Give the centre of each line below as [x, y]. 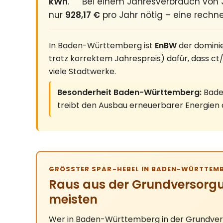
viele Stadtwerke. [82, 71]
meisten [73, 199]
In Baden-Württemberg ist [102, 46]
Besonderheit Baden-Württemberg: [129, 92]
